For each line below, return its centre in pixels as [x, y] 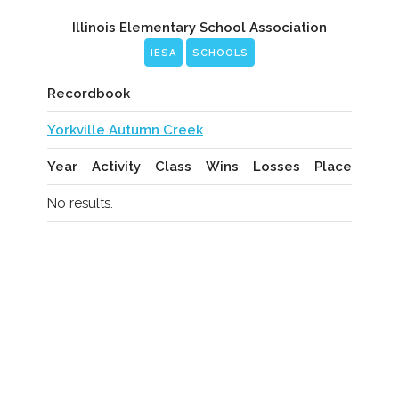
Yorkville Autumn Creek [125, 130]
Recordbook [88, 94]
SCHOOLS [220, 53]
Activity [116, 167]
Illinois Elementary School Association [199, 28]
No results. [80, 204]
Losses [276, 167]
